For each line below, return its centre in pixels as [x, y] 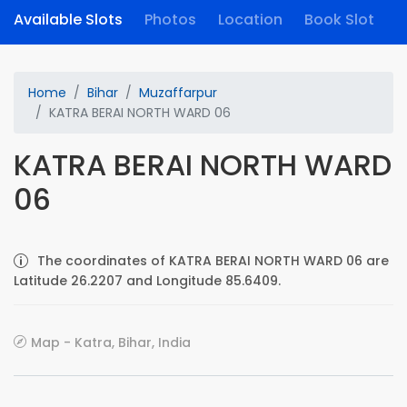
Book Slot [339, 20]
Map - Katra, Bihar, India [111, 342]
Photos [170, 20]
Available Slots [68, 20]
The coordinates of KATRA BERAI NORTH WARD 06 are [213, 261]
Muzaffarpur [178, 93]
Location [250, 20]
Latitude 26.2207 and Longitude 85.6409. [147, 281]
